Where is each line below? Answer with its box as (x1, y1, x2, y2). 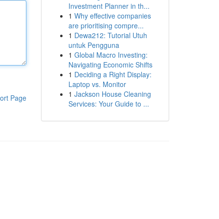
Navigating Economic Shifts (68, 60, 153, 69)
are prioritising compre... (68, 21, 144, 30)
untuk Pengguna (68, 40, 119, 50)
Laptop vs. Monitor (68, 79, 126, 89)
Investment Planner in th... (68, 1, 150, 11)
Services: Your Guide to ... (68, 99, 149, 109)
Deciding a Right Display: (74, 69, 152, 79)
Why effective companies (74, 11, 151, 21)
